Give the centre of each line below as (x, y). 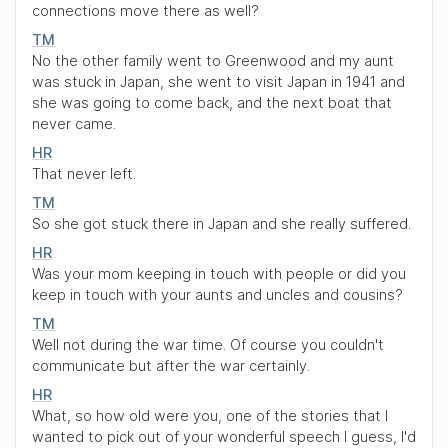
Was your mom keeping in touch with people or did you (219, 273)
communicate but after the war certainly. (171, 365)
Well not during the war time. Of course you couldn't (208, 344)
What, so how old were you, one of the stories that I (210, 415)
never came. (74, 123)
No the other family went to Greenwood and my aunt (213, 60)
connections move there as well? (145, 10)
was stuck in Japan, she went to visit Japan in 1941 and (218, 81)
